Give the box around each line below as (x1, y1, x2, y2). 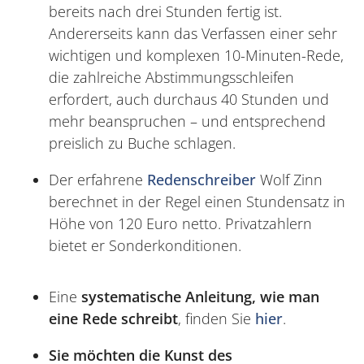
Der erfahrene (49, 170, 147, 190)
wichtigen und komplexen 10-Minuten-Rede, (49, 45, 344, 66)
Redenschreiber (147, 170, 256, 190)
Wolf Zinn (256, 170, 323, 190)
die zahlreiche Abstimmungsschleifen (49, 67, 294, 88)
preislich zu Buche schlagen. (49, 133, 236, 154)
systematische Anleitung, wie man (81, 287, 319, 307)
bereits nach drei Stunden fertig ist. (49, 2, 282, 22)
